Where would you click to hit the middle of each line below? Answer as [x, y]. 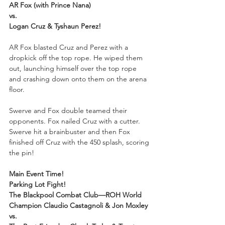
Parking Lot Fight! [37, 184]
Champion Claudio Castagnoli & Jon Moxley [78, 205]
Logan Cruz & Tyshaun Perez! [55, 26]
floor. [17, 89]
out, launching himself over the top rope [74, 68]
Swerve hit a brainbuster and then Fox [71, 131]
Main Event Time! [36, 174]
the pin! [22, 152]
